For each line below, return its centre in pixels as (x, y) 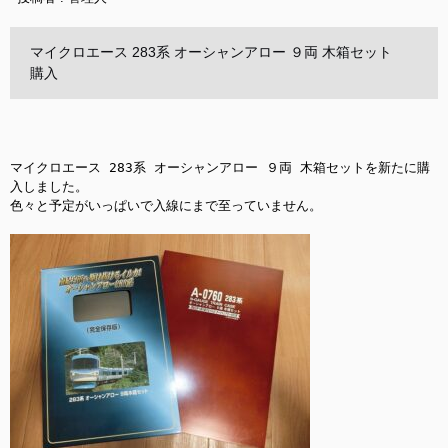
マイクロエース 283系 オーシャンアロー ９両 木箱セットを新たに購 (220, 167)
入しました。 (49, 186)
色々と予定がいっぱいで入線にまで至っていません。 (166, 205)
